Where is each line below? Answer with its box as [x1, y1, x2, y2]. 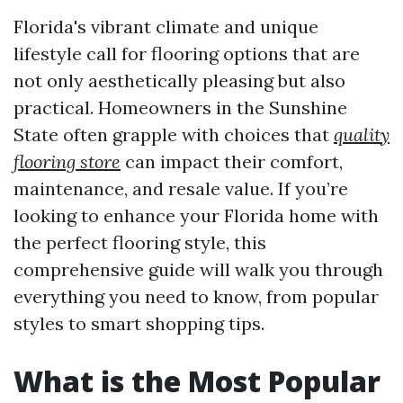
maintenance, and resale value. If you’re [13, 177, 348, 200]
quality [334, 123, 390, 146]
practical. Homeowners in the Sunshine [13, 96, 347, 119]
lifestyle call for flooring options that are [13, 42, 360, 65]
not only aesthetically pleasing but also [13, 69, 345, 92]
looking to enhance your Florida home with [13, 204, 379, 227]
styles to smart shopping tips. [13, 312, 264, 335]
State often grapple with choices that [13, 123, 334, 146]
